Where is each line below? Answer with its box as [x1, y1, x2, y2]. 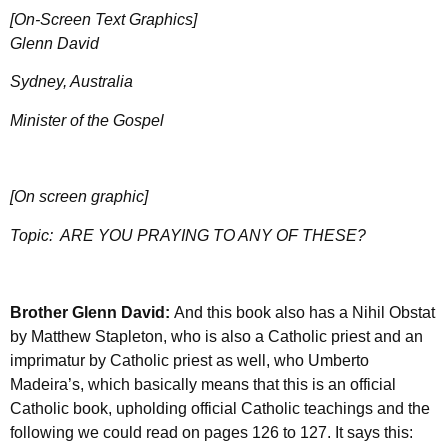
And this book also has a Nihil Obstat [174, 303, 435, 321]
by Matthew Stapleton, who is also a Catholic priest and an [10, 327, 423, 345]
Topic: [10, 226, 60, 244]
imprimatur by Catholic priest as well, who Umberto [10, 351, 369, 369]
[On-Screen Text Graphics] [10, 10, 197, 28]
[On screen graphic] [10, 188, 148, 206]
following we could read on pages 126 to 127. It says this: [10, 423, 413, 441]
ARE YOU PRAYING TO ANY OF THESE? [60, 226, 366, 244]
